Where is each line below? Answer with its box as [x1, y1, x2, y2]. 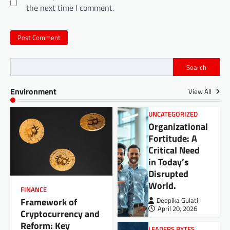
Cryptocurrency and [21, 206, 100, 221]
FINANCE [21, 184, 47, 195]
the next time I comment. [26, 1, 114, 14]
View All [188, 86, 213, 97]
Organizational [148, 119, 208, 133]
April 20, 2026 [157, 203, 197, 214]
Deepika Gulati [156, 195, 198, 205]
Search [186, 62, 206, 72]
